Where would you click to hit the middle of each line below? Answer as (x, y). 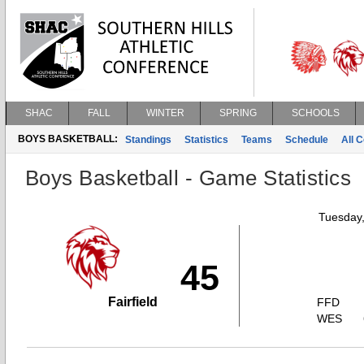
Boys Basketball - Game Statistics (188, 178)
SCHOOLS (316, 113)
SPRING (238, 113)
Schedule (307, 140)
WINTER (165, 113)
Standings (148, 140)
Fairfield (133, 302)
